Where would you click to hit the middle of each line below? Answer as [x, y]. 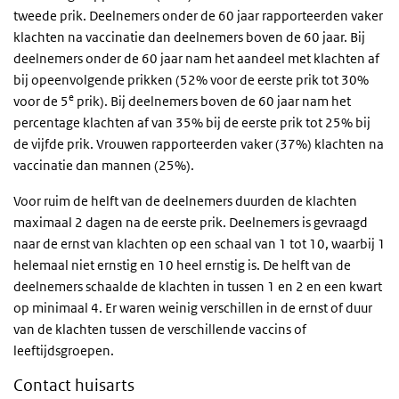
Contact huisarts [74, 385]
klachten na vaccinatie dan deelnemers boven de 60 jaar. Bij [189, 37]
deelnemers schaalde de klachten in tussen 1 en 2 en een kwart [198, 286]
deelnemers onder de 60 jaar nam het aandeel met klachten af [196, 58]
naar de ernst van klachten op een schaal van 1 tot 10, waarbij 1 [199, 243]
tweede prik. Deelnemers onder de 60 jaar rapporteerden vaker [198, 15]
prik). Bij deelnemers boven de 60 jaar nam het [212, 101]
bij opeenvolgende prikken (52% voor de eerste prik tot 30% [191, 79]
